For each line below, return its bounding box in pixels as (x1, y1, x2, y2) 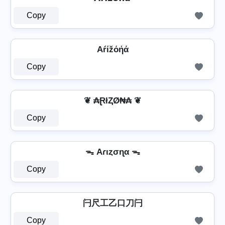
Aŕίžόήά (96, 45, 129, 54)
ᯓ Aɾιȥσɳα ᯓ (85, 147, 140, 157)
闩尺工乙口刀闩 (82, 198, 143, 208)
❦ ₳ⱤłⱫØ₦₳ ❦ (84, 96, 141, 105)
